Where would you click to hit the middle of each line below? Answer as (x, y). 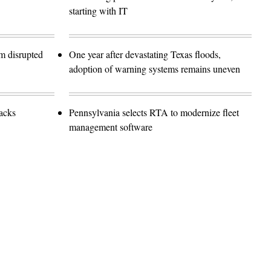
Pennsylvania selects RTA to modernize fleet (154, 112)
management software (111, 126)
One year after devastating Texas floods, (145, 54)
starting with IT (98, 10)
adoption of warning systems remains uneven (155, 68)
